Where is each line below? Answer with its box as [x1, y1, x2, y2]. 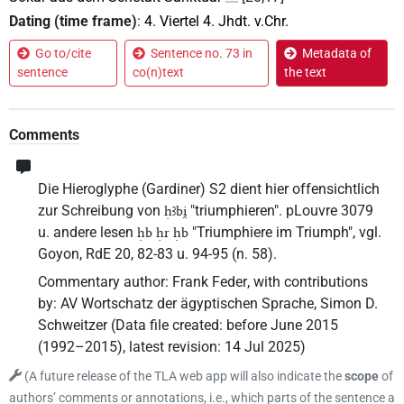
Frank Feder [172, 273, 247, 291]
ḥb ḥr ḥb [137, 225, 188, 242]
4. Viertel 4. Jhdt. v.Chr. [144, 13, 289, 31]
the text [283, 65, 326, 80]
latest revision [129, 338, 217, 356]
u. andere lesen [38, 224, 137, 242]
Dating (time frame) [9, 13, 137, 31]
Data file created [115, 317, 219, 335]
